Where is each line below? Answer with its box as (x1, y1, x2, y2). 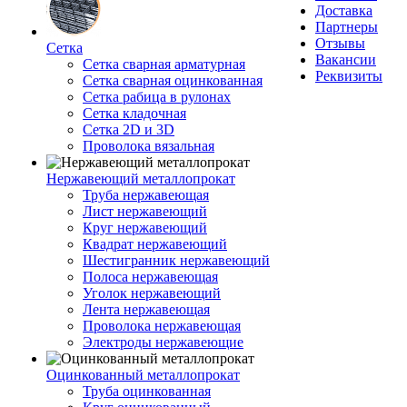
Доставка (315, 3, 372, 18)
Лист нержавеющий (83, 203, 207, 219)
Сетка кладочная (83, 105, 186, 121)
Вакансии (315, 52, 376, 67)
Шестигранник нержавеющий (83, 253, 270, 268)
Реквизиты (315, 68, 382, 84)
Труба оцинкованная (83, 383, 211, 399)
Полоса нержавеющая (83, 269, 218, 284)
